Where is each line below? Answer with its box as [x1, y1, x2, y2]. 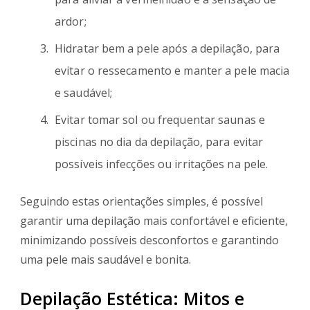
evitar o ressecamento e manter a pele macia [55, 63, 290, 79]
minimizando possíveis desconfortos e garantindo [20, 232, 279, 248]
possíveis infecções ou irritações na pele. [55, 156, 268, 172]
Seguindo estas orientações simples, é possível [20, 194, 263, 210]
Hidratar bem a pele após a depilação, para [55, 41, 280, 57]
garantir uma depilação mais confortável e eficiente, [20, 213, 288, 229]
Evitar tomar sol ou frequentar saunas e [55, 112, 265, 128]
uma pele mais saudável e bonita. [20, 252, 191, 268]
